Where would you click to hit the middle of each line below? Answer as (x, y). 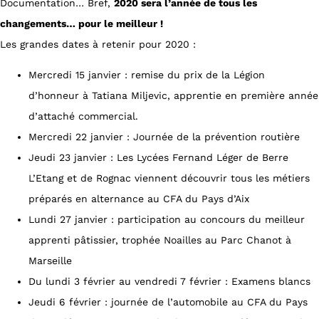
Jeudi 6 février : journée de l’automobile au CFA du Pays (168, 302)
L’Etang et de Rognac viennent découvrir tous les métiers (169, 178)
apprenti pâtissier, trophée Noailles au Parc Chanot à (160, 240)
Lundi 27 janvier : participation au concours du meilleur (167, 219)
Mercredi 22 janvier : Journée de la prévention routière (164, 137)
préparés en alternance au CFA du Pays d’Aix (139, 199)
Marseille (50, 261)
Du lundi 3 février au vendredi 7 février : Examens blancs (169, 281)
